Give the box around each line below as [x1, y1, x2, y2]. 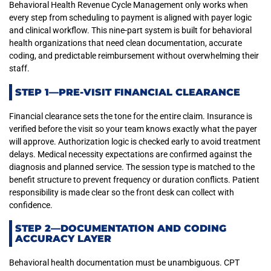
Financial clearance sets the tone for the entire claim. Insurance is [9, 111, 252, 121]
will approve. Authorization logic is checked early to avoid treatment [9, 136, 261, 146]
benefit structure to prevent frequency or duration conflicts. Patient [9, 174, 260, 184]
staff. [9, 64, 30, 74]
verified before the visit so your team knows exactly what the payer [9, 123, 257, 134]
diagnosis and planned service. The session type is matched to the [9, 162, 255, 172]
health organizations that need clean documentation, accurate [9, 38, 242, 48]
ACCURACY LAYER [15, 233, 111, 245]
